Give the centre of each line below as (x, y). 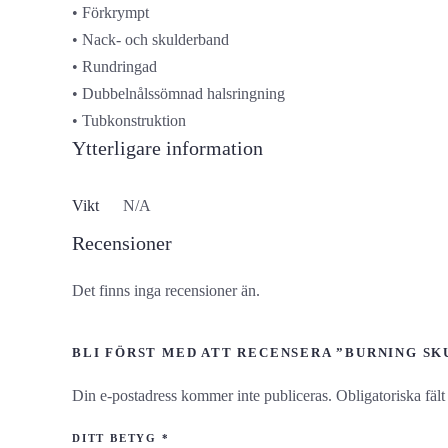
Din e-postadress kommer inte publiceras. (202, 395)
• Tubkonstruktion (129, 120)
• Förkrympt (110, 12)
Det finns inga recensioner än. (166, 290)
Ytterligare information (167, 148)
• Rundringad (114, 66)
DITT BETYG (117, 438)
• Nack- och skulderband (150, 39)
